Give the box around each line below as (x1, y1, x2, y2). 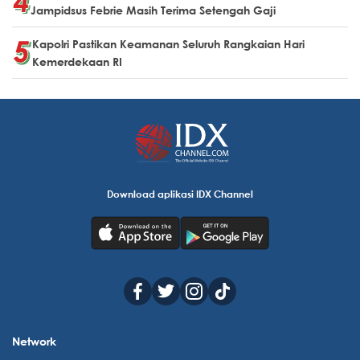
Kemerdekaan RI (32, 54, 122, 68)
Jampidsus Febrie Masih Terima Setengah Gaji (31, 2, 276, 17)
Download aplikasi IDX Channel (107, 186, 253, 200)
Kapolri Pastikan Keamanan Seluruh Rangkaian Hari (32, 36, 305, 51)
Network (12, 333, 56, 348)
